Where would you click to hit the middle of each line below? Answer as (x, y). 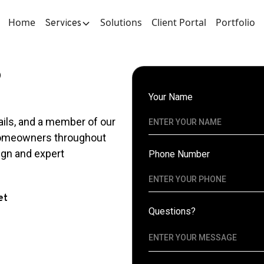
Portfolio (235, 22)
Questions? (172, 211)
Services (63, 23)
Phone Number (179, 154)
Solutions (121, 22)
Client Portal (179, 22)
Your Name (171, 97)
